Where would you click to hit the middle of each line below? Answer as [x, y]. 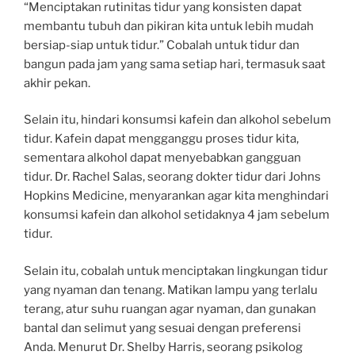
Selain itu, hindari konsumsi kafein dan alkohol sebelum [177, 120]
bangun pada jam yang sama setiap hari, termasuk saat [175, 64]
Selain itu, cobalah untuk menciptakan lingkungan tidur [176, 271]
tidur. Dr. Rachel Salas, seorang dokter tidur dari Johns [172, 177]
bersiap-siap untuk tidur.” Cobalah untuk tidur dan [162, 45]
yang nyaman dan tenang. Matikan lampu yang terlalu [171, 290]
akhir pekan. [57, 83]
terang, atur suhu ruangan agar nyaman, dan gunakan [170, 309]
